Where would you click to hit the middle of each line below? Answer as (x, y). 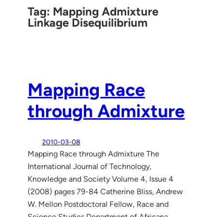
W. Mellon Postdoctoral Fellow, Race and (98, 204)
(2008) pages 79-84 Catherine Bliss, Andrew (106, 191)
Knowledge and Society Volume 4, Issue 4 (101, 179)
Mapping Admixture (106, 11)
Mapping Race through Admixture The (94, 154)
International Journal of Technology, (90, 166)
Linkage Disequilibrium (88, 22)
